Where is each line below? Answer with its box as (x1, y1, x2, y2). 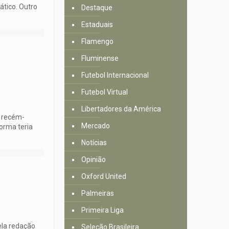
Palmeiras (81, 189, 114, 197)
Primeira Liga (81, 205, 124, 214)
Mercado (81, 121, 110, 130)
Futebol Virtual (81, 87, 128, 96)
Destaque (81, 3, 113, 12)
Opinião (81, 155, 106, 164)
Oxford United (81, 172, 127, 180)
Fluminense (81, 54, 119, 62)
